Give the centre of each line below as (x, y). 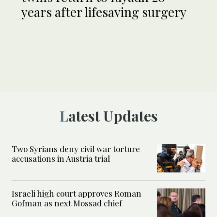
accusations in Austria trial (61, 158)
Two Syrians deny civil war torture (76, 148)
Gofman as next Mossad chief (67, 203)
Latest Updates (113, 116)
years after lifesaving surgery (104, 12)
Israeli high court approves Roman (77, 193)
